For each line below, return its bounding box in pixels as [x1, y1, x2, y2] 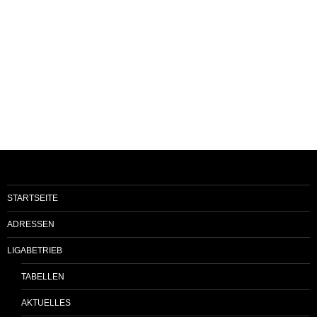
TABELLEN [21, 271, 64, 282]
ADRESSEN [7, 219, 54, 229]
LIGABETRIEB [7, 245, 62, 255]
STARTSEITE [7, 192, 58, 203]
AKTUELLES [21, 297, 71, 308]
